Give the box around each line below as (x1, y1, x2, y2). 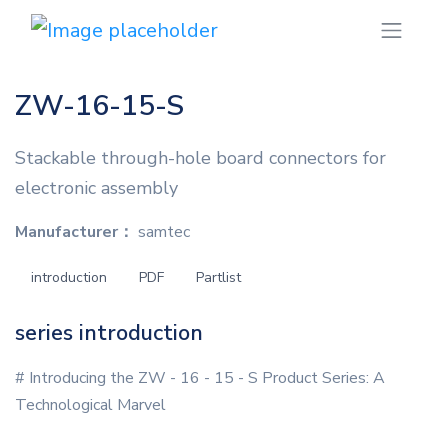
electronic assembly (15, 176, 178, 201)
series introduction (15, 318, 203, 349)
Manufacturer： (15, 221, 134, 244)
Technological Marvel (15, 394, 166, 417)
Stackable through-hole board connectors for (15, 146, 386, 171)
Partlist (196, 268, 241, 288)
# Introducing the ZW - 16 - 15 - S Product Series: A (15, 367, 385, 390)
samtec (134, 221, 190, 244)
